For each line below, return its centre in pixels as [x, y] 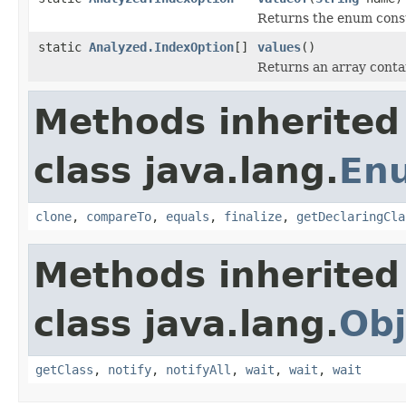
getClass [64, 369]
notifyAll [198, 369]
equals [188, 216]
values [279, 47]
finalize [253, 216]
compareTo [119, 216]
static [63, 47]
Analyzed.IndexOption [161, 47]
